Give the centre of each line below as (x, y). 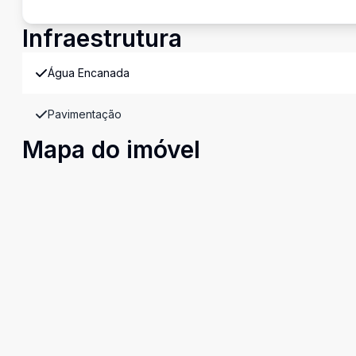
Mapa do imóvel (111, 149)
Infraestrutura (102, 38)
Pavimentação (85, 114)
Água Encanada (89, 73)
